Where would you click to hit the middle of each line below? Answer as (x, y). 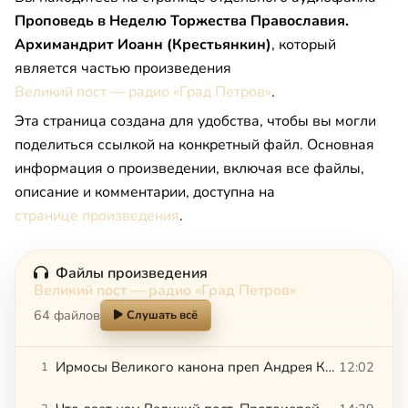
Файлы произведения (132, 273)
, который (304, 44)
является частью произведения (123, 68)
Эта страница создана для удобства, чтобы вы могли (195, 121)
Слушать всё (162, 315)
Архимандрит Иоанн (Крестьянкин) (143, 44)
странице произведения (97, 215)
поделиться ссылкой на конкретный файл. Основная (194, 144)
